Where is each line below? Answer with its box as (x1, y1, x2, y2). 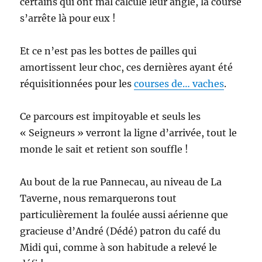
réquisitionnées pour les (20, 77, 135, 89)
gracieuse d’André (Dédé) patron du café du (20, 225, 221, 237)
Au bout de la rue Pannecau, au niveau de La (20, 175, 222, 188)
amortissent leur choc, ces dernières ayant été (20, 61, 233, 73)
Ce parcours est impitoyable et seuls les (20, 110, 201, 122)
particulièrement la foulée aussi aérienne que (20, 208, 229, 220)
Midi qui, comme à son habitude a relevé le (20, 241, 218, 253)
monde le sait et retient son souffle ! (20, 143, 189, 155)
